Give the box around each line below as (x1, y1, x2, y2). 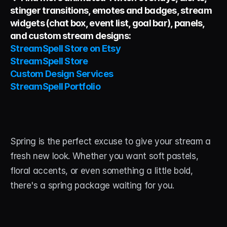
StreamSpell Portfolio (10, 81, 100, 92)
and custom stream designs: (10, 30, 131, 42)
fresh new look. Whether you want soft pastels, (10, 151, 199, 162)
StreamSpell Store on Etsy (10, 43, 121, 54)
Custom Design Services (10, 68, 113, 80)
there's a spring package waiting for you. (10, 180, 175, 191)
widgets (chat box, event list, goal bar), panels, (10, 18, 205, 29)
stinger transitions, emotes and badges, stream (10, 5, 212, 16)
